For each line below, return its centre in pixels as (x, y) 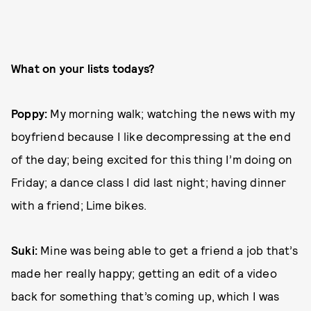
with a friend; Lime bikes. (79, 204)
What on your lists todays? (83, 68)
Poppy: (31, 113)
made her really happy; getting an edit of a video (144, 272)
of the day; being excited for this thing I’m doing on (152, 159)
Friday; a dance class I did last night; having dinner (149, 182)
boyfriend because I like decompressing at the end (151, 136)
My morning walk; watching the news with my (173, 113)
